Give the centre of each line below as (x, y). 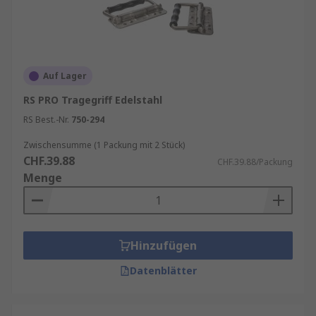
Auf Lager (65, 76)
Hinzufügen (164, 245)
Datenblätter (163, 271)
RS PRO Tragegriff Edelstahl (93, 100)
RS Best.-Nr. (46, 120)
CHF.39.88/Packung (255, 162)
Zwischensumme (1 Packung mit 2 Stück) (104, 145)
